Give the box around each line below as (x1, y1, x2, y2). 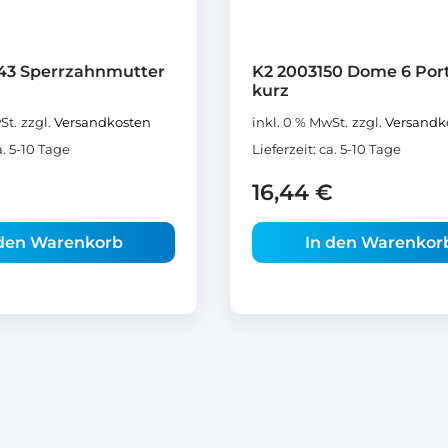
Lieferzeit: (252, 141, 319, 157)
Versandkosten (54, 114, 151, 130)
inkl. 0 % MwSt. (252, 114, 348, 130)
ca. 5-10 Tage (319, 141, 401, 157)
